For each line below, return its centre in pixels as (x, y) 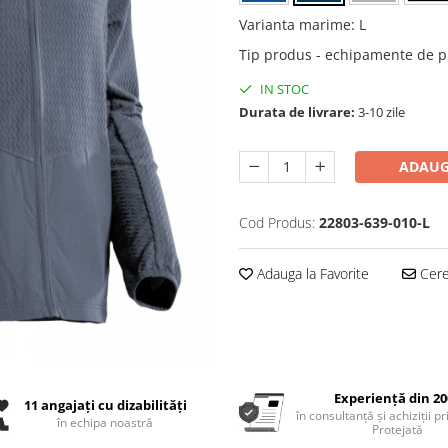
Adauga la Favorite (311, 274)
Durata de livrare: (297, 112)
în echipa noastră (105, 422)
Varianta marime (295, 25)
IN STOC (283, 89)
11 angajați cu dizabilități (105, 404)
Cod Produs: (277, 223)
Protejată (398, 429)
